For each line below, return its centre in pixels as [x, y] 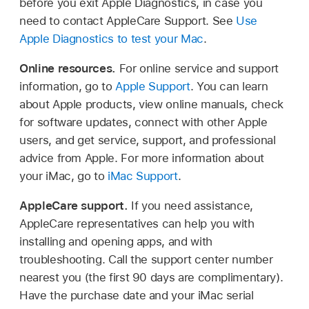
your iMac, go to [63, 176]
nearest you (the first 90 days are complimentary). [151, 277]
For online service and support [199, 68]
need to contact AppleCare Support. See [128, 20]
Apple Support [153, 86]
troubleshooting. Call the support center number [146, 259]
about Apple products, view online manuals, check [151, 104]
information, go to [68, 86]
